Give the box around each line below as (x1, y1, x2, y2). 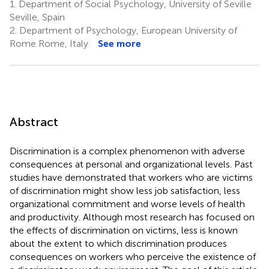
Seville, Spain (10, 11, 65, 23)
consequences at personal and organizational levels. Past (10, 158, 253, 170)
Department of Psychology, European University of (17, 24, 237, 36)
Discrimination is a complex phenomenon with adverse (10, 145, 245, 157)
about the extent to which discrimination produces (10, 237, 227, 249)
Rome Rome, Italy (10, 37, 88, 49)
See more (98, 37, 141, 49)
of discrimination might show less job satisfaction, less (10, 184, 240, 196)
